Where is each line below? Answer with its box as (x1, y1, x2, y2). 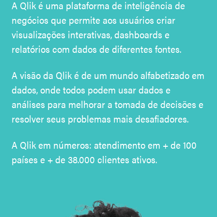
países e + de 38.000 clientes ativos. (12, 152, 157, 166)
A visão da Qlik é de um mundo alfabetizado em (12, 67, 204, 82)
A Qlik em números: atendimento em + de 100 (12, 137, 197, 152)
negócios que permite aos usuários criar (12, 12, 175, 27)
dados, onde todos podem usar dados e (12, 82, 170, 96)
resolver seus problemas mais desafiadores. (12, 111, 188, 125)
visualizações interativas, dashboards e (12, 27, 170, 41)
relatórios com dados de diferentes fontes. (12, 41, 181, 56)
